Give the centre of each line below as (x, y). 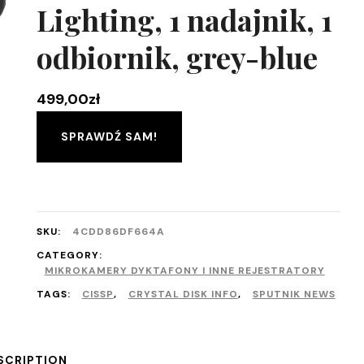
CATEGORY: (69, 255)
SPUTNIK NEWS (294, 294)
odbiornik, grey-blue (177, 57)
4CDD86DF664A (118, 232)
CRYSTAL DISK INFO (183, 294)
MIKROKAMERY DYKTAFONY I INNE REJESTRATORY (184, 271)
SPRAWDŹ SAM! (109, 136)
